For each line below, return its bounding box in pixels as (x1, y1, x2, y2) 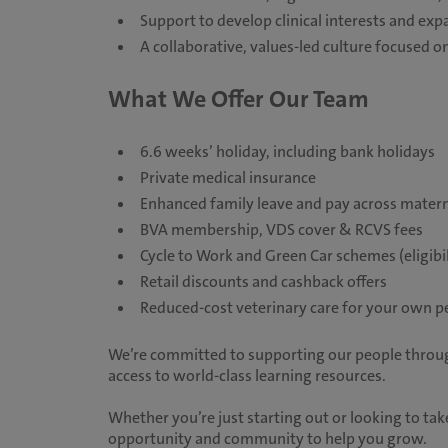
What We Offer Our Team (107, 83, 369, 115)
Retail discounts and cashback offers (139, 271, 387, 292)
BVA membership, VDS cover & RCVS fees (139, 219, 423, 240)
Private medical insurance (139, 167, 316, 188)
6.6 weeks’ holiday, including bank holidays (139, 141, 435, 162)
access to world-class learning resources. (107, 365, 386, 386)
